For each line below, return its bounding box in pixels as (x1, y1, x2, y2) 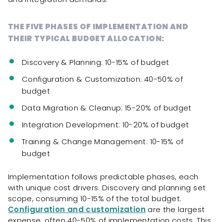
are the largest (145, 204, 205, 215)
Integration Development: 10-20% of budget (22, 119, 189, 130)
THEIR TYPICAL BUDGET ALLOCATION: (8, 33, 165, 44)
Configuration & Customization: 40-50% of (22, 73, 183, 84)
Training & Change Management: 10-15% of (22, 136, 184, 147)
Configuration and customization (8, 204, 146, 215)
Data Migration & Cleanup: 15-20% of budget (22, 102, 192, 113)
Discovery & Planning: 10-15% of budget (22, 56, 169, 67)
